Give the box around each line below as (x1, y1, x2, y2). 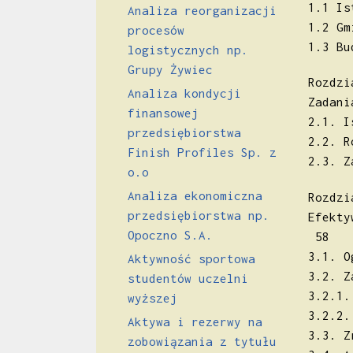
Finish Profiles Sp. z (128, 144, 277, 159)
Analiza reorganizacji (128, 2, 277, 17)
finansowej (128, 105, 199, 120)
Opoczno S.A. (128, 227, 213, 242)
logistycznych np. (128, 42, 248, 57)
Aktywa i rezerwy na (128, 314, 262, 329)
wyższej (128, 290, 177, 305)
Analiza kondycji (128, 85, 241, 100)
